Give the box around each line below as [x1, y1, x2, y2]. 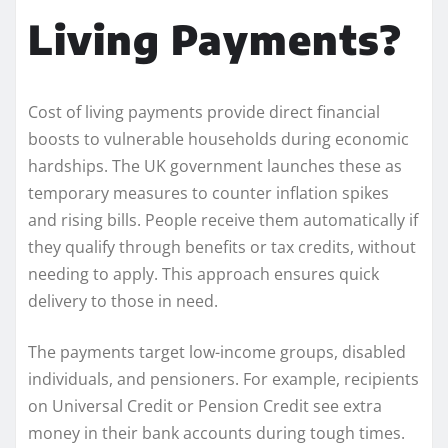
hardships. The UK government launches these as [28, 154, 402, 177]
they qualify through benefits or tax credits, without [28, 235, 416, 258]
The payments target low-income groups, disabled [28, 340, 406, 363]
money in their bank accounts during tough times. [28, 421, 405, 444]
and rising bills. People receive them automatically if [28, 208, 418, 231]
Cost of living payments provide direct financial [28, 100, 380, 123]
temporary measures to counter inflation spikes [28, 181, 389, 204]
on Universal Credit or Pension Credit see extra [28, 394, 382, 417]
